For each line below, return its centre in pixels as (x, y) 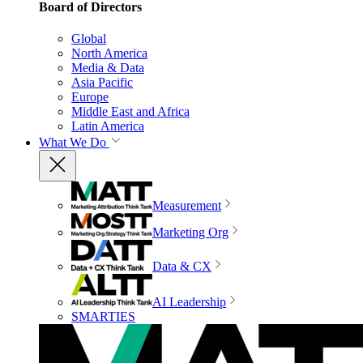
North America (109, 53)
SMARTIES (103, 316)
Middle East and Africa (130, 111)
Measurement (187, 205)
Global (89, 38)
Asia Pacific (102, 82)
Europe (90, 96)
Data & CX (182, 266)
